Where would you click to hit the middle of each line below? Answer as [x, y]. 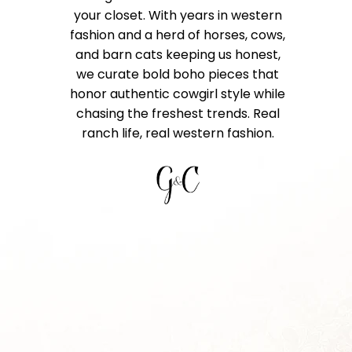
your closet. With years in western [178, 16]
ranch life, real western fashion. [178, 134]
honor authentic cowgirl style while [178, 94]
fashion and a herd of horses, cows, [178, 35]
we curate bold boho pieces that [178, 75]
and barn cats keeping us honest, [178, 55]
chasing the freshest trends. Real [178, 114]
